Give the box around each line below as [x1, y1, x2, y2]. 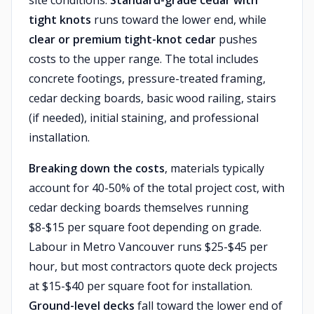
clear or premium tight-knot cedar [29, 32, 216, 47]
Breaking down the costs [29, 161, 165, 176]
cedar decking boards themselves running [29, 200, 249, 215]
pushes [216, 32, 257, 47]
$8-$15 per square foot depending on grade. [29, 219, 261, 235]
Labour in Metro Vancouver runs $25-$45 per [29, 239, 268, 254]
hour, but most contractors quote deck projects [29, 259, 278, 274]
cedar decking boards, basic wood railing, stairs [29, 90, 276, 106]
